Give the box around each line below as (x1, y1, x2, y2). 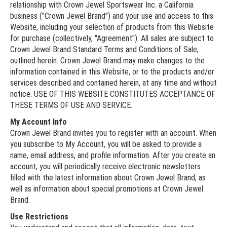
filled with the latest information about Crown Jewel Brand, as (10, 172, 206, 182)
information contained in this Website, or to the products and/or (10, 66, 214, 77)
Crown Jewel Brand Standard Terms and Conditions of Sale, (10, 44, 199, 54)
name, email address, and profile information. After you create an (10, 150, 215, 160)
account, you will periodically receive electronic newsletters (10, 161, 201, 171)
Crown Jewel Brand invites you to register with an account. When (10, 128, 216, 138)
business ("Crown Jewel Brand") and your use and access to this (10, 11, 213, 21)
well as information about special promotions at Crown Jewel (10, 183, 203, 194)
